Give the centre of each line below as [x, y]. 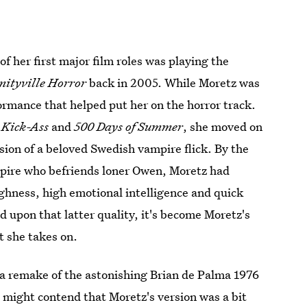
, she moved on [223, 126]
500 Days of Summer [129, 126]
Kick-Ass [25, 126]
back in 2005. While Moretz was [173, 83]
